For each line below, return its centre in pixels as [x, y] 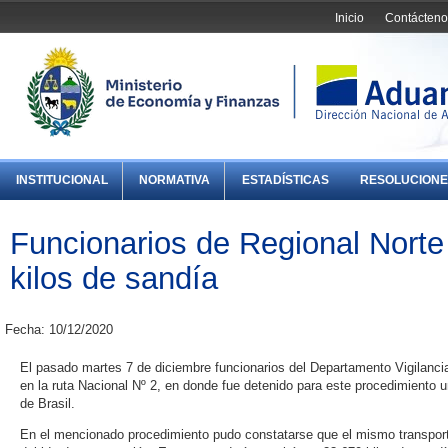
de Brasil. [47, 404]
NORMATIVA [175, 180]
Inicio [350, 17]
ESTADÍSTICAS [285, 180]
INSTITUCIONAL [62, 180]
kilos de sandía [114, 277]
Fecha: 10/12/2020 [59, 330]
